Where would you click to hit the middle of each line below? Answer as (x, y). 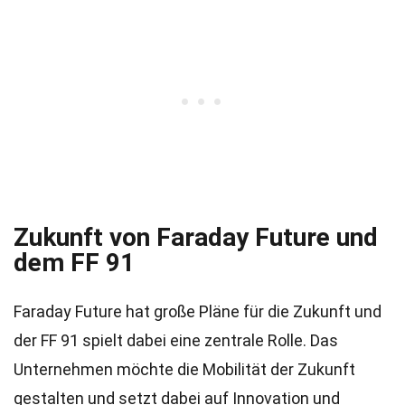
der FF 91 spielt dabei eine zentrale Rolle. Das (176, 340)
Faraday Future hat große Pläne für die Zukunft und (198, 311)
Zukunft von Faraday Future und (196, 237)
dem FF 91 (74, 263)
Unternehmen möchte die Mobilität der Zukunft (184, 369)
